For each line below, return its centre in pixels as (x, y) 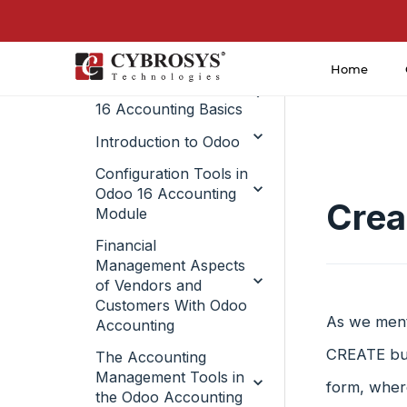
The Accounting (151, 357)
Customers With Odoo (171, 305)
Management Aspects (170, 265)
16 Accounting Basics (169, 109)
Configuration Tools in (172, 174)
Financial (126, 245)
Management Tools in (170, 377)
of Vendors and (149, 285)
